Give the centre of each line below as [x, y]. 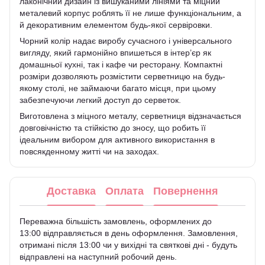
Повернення [186, 191]
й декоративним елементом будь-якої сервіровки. [116, 25]
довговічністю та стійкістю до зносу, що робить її [113, 127]
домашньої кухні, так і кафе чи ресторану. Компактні [121, 64]
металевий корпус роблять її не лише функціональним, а [130, 13]
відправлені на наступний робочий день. [98, 256]
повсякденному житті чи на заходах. [89, 151]
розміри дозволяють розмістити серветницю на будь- [122, 76]
